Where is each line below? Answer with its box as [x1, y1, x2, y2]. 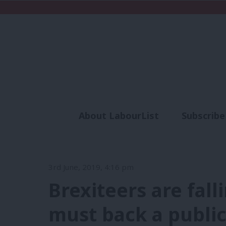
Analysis [126, 128, 163, 140]
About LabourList [78, 109, 159, 122]
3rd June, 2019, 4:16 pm [48, 161, 134, 172]
